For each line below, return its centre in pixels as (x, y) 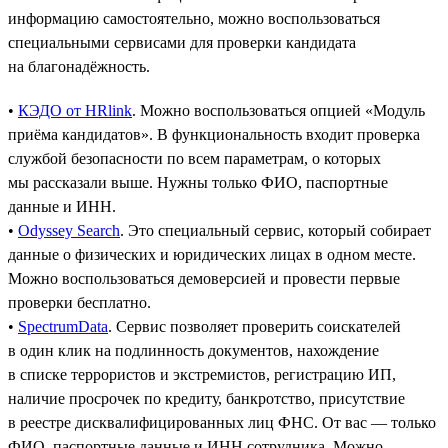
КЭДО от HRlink (75, 110)
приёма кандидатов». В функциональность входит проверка (214, 134)
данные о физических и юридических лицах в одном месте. (212, 254)
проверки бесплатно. (79, 302)
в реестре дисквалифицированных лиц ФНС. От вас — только (222, 422)
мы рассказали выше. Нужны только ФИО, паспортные (198, 182)
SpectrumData (63, 326)
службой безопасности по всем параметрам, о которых (194, 158)
